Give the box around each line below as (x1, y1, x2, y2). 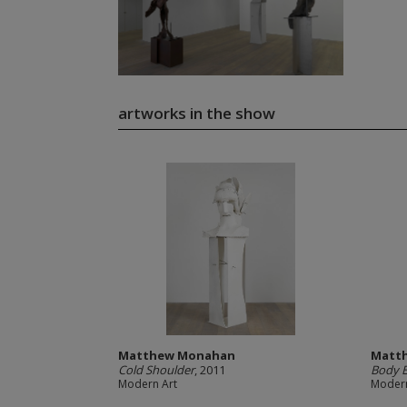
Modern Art (117, 376, 177, 392)
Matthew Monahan (117, 347, 235, 363)
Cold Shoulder (117, 362, 194, 378)
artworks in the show (117, 103, 275, 124)
